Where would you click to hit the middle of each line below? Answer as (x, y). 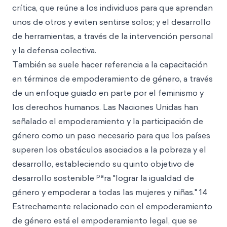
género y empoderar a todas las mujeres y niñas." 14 (110, 192)
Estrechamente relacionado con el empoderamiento (112, 206)
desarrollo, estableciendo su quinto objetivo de (103, 164)
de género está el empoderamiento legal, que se (105, 220)
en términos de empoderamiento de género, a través (112, 79)
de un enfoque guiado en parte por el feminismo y (108, 93)
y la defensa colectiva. (54, 50)
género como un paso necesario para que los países (111, 135)
